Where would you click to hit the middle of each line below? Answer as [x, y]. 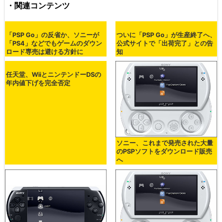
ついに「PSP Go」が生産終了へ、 [166, 35]
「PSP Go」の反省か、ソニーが [53, 35]
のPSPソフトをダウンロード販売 [164, 152]
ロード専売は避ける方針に [45, 52]
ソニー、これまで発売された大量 [165, 143]
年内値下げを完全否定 [38, 83]
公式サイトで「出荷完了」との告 [165, 43]
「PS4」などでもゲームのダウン [54, 43]
